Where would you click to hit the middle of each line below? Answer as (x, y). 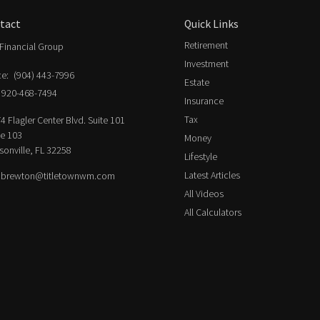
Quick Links (211, 24)
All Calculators (213, 212)
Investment (206, 64)
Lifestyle (201, 156)
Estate (197, 82)
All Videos (204, 194)
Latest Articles (212, 175)
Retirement (206, 45)
